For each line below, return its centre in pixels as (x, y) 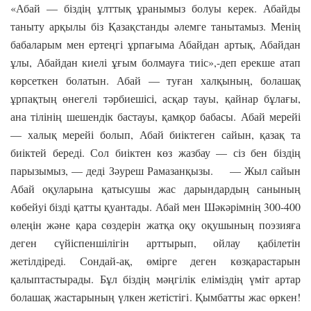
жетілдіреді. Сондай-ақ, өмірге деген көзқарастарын (155, 260)
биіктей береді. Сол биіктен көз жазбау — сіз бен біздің (155, 152)
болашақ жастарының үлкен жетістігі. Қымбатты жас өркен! (155, 296)
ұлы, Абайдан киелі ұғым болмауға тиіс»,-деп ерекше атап (155, 62)
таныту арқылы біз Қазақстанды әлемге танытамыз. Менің (155, 26)
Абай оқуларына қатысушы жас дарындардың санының (155, 188)
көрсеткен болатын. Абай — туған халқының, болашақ (155, 80)
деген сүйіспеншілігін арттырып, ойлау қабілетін (155, 242)
